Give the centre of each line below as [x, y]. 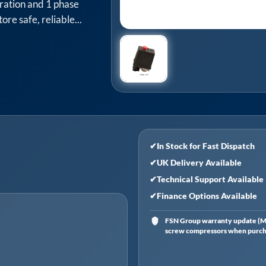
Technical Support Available [210, 179]
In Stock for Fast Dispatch [205, 146]
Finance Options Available [207, 196]
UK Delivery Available [199, 163]
